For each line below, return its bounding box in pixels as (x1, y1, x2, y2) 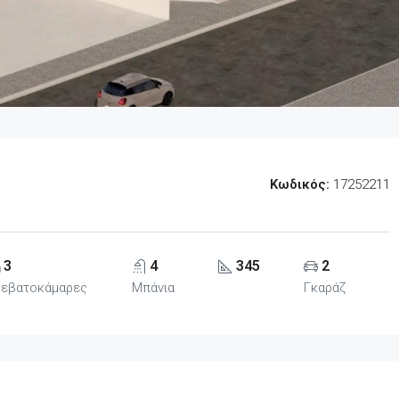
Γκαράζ (304, 280, 346, 297)
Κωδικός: (269, 176, 330, 193)
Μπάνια (131, 280, 175, 297)
